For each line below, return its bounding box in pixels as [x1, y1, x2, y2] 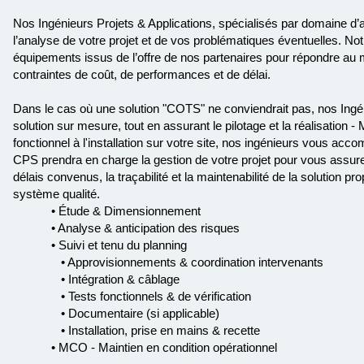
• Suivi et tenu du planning [50, 238, 187, 252]
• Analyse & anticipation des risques [50, 221, 240, 235]
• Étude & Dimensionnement [50, 204, 201, 218]
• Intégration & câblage [50, 272, 180, 286]
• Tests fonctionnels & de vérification [50, 289, 251, 303]
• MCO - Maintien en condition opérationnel [50, 340, 277, 354]
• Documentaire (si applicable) [50, 306, 219, 320]
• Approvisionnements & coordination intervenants [50, 255, 323, 269]
